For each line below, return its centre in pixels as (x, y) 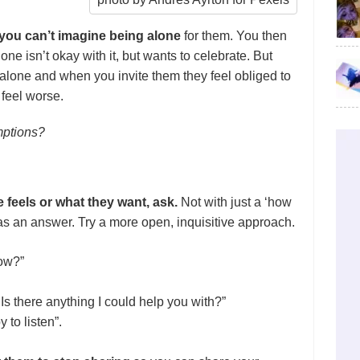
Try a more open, (128, 223)
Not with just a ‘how (235, 202)
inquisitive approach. (236, 223)
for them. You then (234, 36)
